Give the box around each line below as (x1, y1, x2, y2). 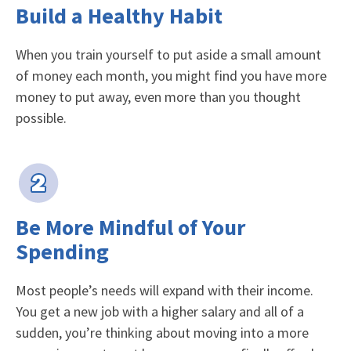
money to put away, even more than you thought (16, 87, 301, 106)
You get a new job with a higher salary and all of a (16, 302, 304, 320)
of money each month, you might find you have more (16, 66, 327, 85)
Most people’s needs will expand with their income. (16, 280, 313, 299)
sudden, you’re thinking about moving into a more (16, 323, 309, 342)
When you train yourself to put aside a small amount (16, 45, 321, 63)
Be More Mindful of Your (16, 212, 245, 241)
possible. (16, 108, 67, 127)
